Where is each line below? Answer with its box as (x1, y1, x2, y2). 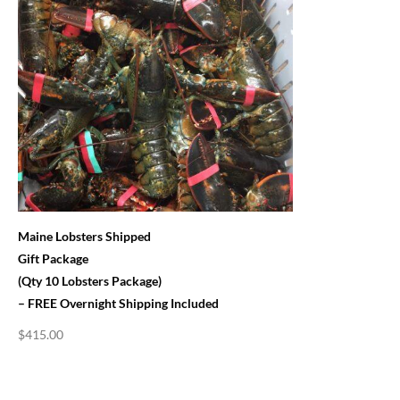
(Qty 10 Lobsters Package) (18, 273, 162, 288)
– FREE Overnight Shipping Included (18, 296, 219, 311)
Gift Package (18, 251, 88, 266)
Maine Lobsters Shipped (18, 229, 151, 244)
